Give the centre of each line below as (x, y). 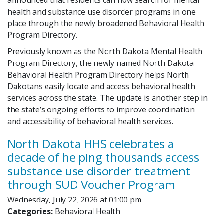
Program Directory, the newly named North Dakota (101, 63)
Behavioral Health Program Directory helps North (98, 74)
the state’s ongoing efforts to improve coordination (101, 109)
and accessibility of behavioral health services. (90, 121)
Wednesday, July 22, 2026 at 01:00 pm (74, 199)
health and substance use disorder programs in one (101, 11)
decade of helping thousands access (103, 157)
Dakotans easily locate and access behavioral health (101, 86)
